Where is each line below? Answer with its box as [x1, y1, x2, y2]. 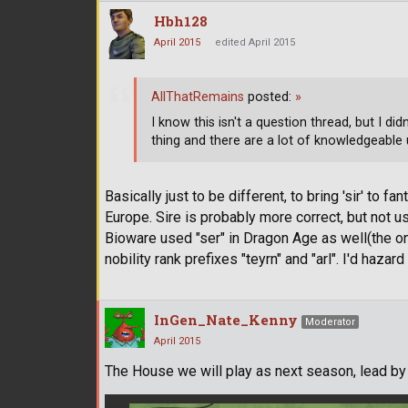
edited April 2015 [215, 36, 295, 49]
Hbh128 [154, 12, 208, 31]
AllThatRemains [151, 89, 244, 106]
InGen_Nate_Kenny [154, 310, 298, 329]
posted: [244, 89, 295, 106]
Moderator [305, 315, 355, 328]
